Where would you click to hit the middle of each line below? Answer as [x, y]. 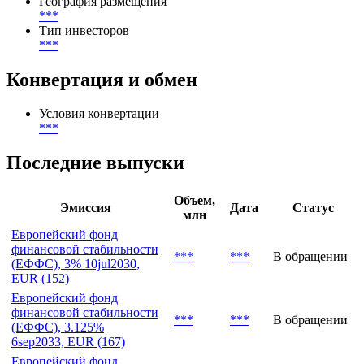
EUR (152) [40, 334]
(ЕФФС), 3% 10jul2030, [76, 319]
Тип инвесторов [84, 86]
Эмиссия [85, 263]
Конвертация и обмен [102, 134]
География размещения [103, 56]
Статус [313, 263]
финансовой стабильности [85, 305]
